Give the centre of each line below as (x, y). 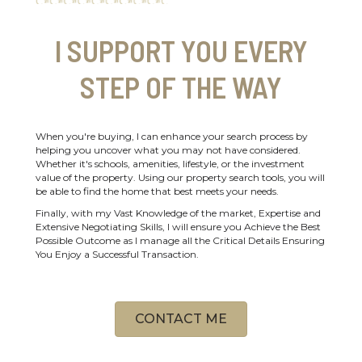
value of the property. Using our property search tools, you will (180, 178)
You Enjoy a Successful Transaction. (117, 255)
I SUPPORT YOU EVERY (181, 51)
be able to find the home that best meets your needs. (157, 192)
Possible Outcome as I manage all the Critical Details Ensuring (180, 241)
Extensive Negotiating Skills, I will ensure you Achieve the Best (178, 227)
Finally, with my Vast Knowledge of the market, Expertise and (178, 213)
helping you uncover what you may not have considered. (168, 150)
